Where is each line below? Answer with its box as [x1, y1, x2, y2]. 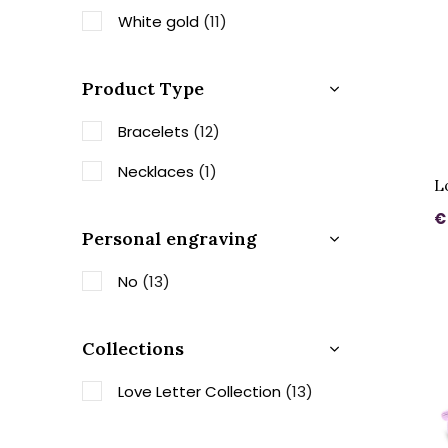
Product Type [82, 77, 204, 100]
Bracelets [118, 121, 193, 142]
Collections [82, 337, 184, 360]
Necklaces [118, 161, 198, 182]
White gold [118, 11, 203, 32]
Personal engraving [82, 227, 257, 250]
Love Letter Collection [118, 381, 285, 402]
